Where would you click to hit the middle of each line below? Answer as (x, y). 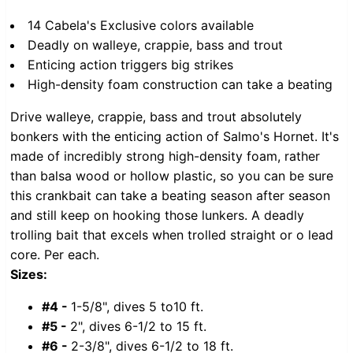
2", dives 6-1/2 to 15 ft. (140, 326)
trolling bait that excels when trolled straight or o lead (172, 234)
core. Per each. (55, 254)
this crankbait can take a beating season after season (170, 195)
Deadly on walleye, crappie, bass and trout (155, 45)
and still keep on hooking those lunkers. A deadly (157, 215)
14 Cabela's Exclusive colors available (141, 25)
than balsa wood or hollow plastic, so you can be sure (172, 175)
